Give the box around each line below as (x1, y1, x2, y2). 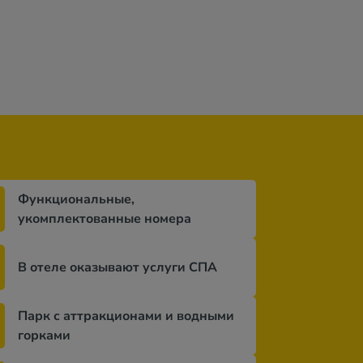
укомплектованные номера (18, 210, 191, 228)
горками (18, 327, 70, 344)
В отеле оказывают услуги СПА (18, 258, 217, 276)
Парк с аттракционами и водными (18, 307, 234, 325)
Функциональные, (18, 190, 135, 208)
